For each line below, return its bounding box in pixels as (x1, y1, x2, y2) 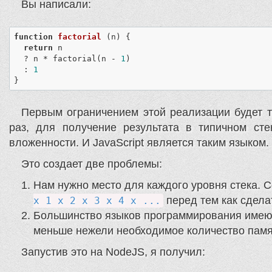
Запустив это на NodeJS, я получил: (21, 246, 205, 259)
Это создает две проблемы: (21, 158, 162, 171)
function (13, 32, 53, 41)
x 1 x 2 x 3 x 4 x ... (33, 195, 161, 207)
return (23, 42, 53, 52)
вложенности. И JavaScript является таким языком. (9, 137, 269, 149)
